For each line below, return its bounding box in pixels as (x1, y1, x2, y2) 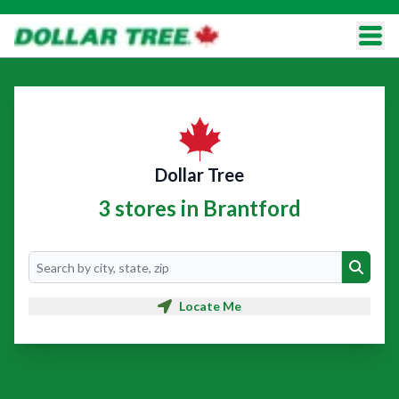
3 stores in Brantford (98, 195, 301, 221)
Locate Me (179, 298, 241, 313)
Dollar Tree (155, 164, 244, 185)
